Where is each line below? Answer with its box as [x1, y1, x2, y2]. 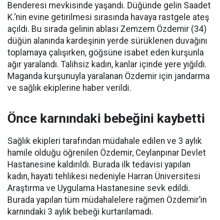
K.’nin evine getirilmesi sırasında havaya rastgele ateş [7, 12, 209, 22]
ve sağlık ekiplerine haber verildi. [7, 83, 131, 93]
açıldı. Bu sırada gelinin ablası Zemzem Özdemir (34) [7, 24, 207, 34]
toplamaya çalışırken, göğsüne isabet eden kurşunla [7, 48, 204, 57]
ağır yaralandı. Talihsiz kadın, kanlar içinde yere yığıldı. [7, 59, 207, 69]
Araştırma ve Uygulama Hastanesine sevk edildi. [7, 183, 190, 193]
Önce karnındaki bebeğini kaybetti [7, 111, 205, 126]
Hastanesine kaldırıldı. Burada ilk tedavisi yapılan [7, 160, 191, 169]
